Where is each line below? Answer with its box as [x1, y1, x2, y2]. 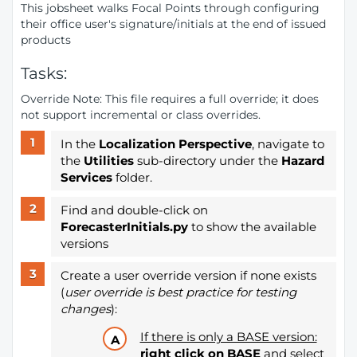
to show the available [187, 218, 316, 234]
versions [60, 235, 108, 251]
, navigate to [251, 136, 324, 151]
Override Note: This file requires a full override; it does [21, 92, 319, 106]
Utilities [83, 153, 134, 168]
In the [60, 136, 99, 151]
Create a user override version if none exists [60, 268, 316, 283]
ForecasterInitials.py [60, 218, 188, 234]
